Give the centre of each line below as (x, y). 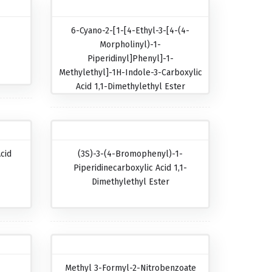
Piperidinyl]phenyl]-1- (130, 59)
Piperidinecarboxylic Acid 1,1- (131, 168)
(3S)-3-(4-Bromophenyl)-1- (131, 154)
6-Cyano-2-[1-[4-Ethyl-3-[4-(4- (131, 31)
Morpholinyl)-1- (131, 45)
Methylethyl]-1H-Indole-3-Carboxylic (130, 73)
